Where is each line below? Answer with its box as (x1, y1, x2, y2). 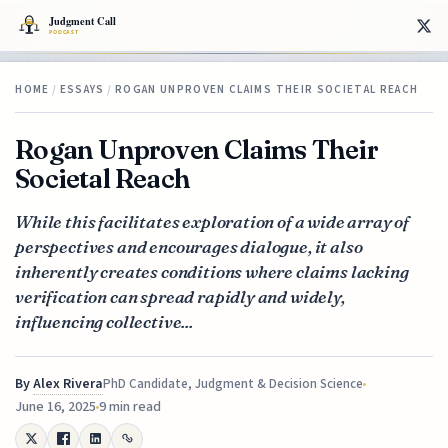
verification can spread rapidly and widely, (15, 285, 345, 307)
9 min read (99, 396, 162, 417)
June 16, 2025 (15, 396, 97, 417)
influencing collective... (15, 310, 193, 332)
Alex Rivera (33, 373, 104, 394)
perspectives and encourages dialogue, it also (15, 235, 363, 257)
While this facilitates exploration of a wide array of (15, 210, 410, 232)
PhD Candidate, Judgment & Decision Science (103, 374, 364, 393)
